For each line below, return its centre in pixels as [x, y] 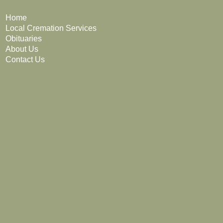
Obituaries [24, 38]
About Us [22, 49]
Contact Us [25, 59]
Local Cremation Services [51, 28]
